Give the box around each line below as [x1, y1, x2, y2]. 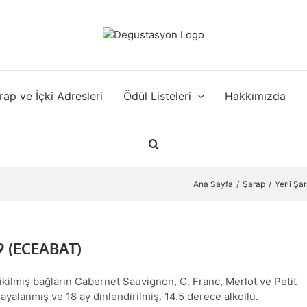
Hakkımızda [224, 88, 286, 103]
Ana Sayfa [193, 179, 233, 189]
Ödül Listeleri [123, 88, 191, 103]
